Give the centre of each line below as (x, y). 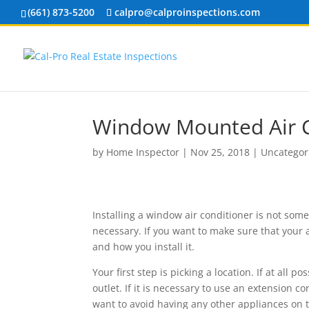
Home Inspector (143, 152)
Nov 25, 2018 (220, 152)
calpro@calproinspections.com (187, 12)
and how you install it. (144, 247)
